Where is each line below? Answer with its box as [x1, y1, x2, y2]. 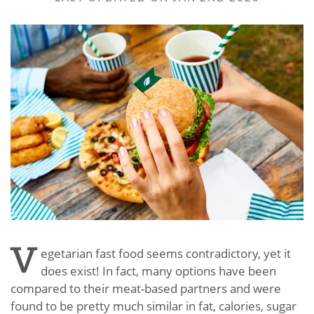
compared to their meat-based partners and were [11, 280, 281, 296]
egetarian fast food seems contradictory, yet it [41, 245, 291, 261]
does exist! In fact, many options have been [41, 262, 276, 279]
